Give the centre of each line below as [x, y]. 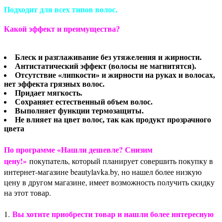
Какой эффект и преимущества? [62, 29]
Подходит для [29, 9]
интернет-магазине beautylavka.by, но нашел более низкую [103, 172]
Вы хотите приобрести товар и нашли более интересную [113, 214]
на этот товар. [28, 193]
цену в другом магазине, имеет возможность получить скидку [109, 182]
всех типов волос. [86, 9]
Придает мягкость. [49, 93]
